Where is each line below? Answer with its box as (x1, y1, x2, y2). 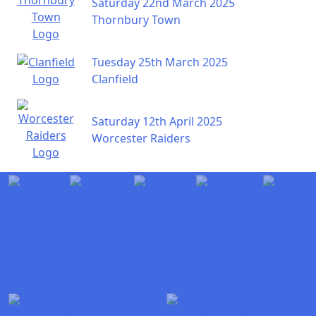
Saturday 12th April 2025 (92, 114, 222, 129)
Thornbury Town (92, 12, 181, 28)
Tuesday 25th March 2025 (92, 54, 228, 70)
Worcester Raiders (92, 130, 190, 146)
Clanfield (92, 71, 138, 87)
